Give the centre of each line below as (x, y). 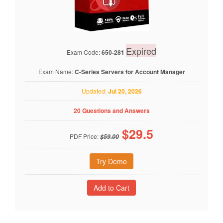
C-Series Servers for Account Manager (130, 72)
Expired (141, 51)
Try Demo (111, 161)
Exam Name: (56, 71)
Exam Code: (84, 52)
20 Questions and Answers (111, 111)
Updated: (95, 91)
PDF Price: (85, 136)
